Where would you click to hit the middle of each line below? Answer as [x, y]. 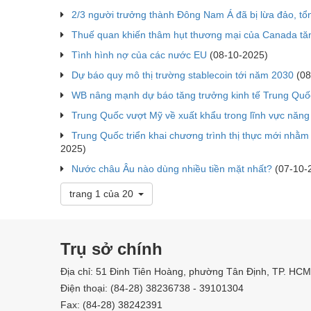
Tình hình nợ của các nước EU [139, 54]
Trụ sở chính [111, 249]
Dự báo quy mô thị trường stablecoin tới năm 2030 [183, 75]
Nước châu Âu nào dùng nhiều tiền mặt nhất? [172, 168]
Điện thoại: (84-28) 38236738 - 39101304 [152, 288]
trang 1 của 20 [101, 193]
